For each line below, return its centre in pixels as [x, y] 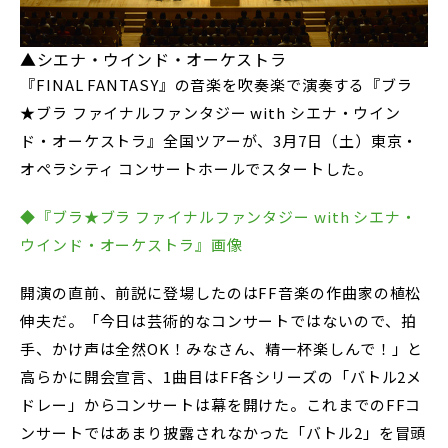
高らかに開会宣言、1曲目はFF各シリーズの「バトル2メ [221, 376]
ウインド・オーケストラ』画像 [131, 244]
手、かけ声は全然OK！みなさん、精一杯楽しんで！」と [222, 348]
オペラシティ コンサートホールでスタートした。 [196, 168]
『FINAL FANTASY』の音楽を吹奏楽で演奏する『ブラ [216, 84]
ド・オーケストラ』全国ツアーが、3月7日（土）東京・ [219, 140]
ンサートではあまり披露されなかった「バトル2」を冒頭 [223, 432]
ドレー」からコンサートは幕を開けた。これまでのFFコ [221, 404]
